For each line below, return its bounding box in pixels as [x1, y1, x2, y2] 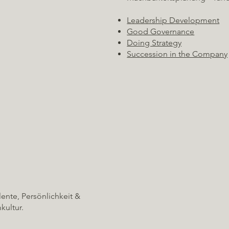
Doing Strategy [127, 37, 182, 48]
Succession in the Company [127, 49, 228, 59]
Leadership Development [127, 15, 220, 25]
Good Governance [127, 26, 195, 36]
